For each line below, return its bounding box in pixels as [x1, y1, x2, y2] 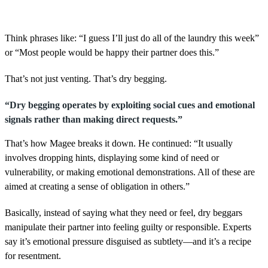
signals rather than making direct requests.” [5, 114, 182, 124]
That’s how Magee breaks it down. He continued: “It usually [5, 138, 233, 148]
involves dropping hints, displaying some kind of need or [5, 152, 219, 163]
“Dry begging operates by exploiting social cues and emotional [5, 99, 255, 110]
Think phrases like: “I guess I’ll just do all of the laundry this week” [5, 32, 259, 43]
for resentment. [5, 250, 61, 261]
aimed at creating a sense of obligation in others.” [5, 181, 190, 191]
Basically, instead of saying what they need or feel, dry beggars [5, 207, 242, 218]
